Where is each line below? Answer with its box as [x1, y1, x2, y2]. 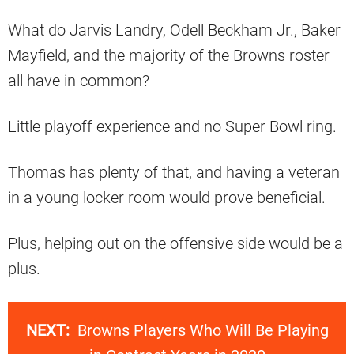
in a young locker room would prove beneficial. [8, 187, 330, 207]
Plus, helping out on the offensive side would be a [8, 233, 343, 253]
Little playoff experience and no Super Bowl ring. [8, 116, 341, 136]
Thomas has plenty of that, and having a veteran [8, 162, 340, 182]
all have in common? [8, 70, 149, 90]
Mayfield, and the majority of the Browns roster [8, 45, 330, 65]
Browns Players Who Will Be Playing [77, 320, 329, 340]
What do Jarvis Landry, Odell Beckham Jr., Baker [8, 20, 341, 40]
